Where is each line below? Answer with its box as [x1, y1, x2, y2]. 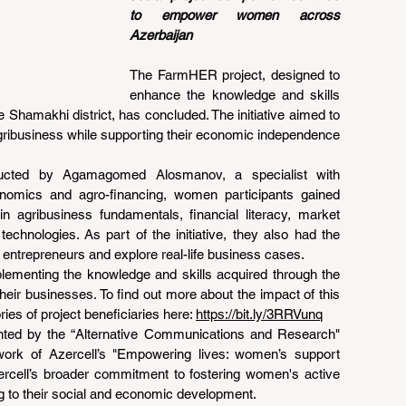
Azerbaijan [130, 27, 192, 43]
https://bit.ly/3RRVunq [196, 306, 323, 322]
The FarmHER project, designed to [130, 67, 340, 82]
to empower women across [130, 7, 340, 23]
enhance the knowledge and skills [130, 87, 340, 102]
